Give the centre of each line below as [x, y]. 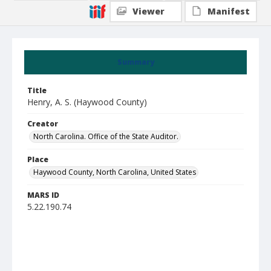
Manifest [229, 11]
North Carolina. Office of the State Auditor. [106, 136]
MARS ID [43, 195]
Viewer [149, 11]
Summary [135, 62]
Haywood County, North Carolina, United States [115, 172]
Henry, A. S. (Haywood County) [87, 102]
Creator [43, 124]
